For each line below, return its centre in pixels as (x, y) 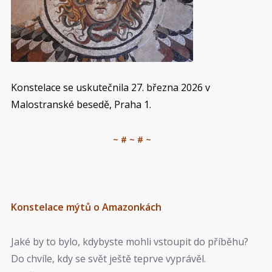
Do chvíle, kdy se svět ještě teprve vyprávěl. (108, 258)
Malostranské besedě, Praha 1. (81, 105)
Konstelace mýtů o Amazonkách (86, 207)
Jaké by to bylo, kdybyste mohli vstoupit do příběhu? (130, 241)
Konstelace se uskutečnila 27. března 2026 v (110, 88)
